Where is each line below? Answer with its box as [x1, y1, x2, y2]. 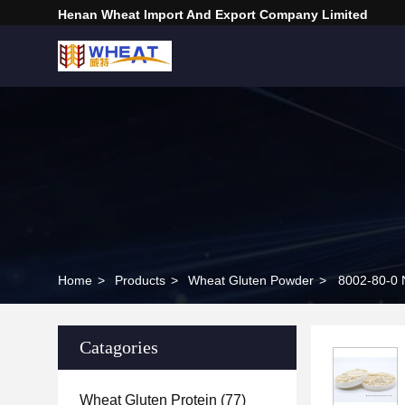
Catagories [80, 337, 158, 357]
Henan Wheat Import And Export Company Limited [58, 7, 368, 22]
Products [115, 273, 165, 287]
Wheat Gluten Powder [188, 273, 314, 287]
